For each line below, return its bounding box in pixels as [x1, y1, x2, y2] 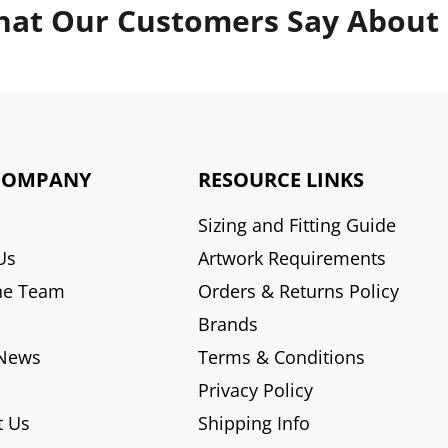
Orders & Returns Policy [198, 278, 400, 303]
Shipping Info [198, 410, 311, 435]
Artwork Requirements [198, 245, 387, 270]
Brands [198, 311, 259, 336]
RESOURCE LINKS [198, 165, 365, 193]
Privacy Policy [198, 377, 314, 402]
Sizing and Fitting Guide [198, 212, 397, 237]
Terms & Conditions [198, 344, 366, 369]
